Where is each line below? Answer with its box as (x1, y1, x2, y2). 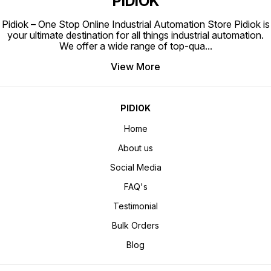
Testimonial (113, 201, 158, 212)
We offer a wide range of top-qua (59, 40, 205, 53)
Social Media (109, 162, 162, 173)
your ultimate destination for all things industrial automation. (7, 29, 264, 42)
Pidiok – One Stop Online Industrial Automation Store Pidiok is (1, 18, 270, 31)
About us (118, 143, 153, 154)
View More (111, 60, 160, 73)
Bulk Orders (112, 220, 159, 231)
